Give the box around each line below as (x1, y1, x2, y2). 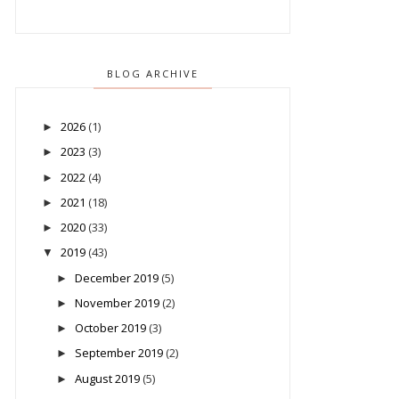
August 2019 (74, 370, 140, 387)
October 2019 (74, 320, 146, 337)
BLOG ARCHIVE (106, 67, 199, 81)
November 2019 (74, 294, 159, 311)
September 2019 (74, 345, 163, 362)
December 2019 (74, 269, 159, 286)
